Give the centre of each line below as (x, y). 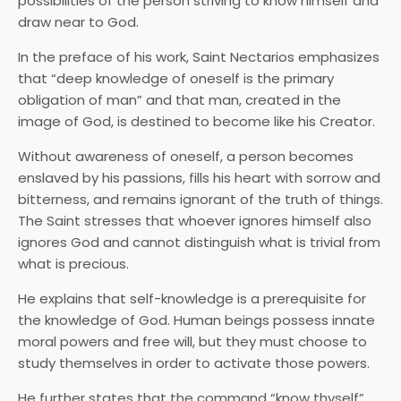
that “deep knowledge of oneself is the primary (176, 79)
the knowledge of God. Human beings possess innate (196, 320)
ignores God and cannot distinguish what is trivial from (199, 243)
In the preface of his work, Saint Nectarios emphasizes (199, 57)
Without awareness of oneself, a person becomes (186, 157)
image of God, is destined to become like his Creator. (196, 122)
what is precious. (73, 264)
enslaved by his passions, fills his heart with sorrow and (199, 178)
